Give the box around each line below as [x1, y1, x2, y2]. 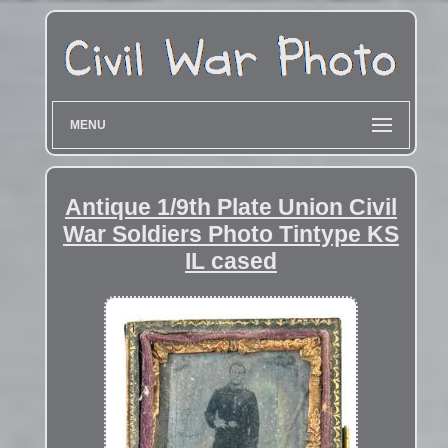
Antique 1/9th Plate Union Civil [64, 193, 397, 220]
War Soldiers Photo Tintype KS [62, 220, 399, 247]
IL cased [184, 247, 277, 274]
